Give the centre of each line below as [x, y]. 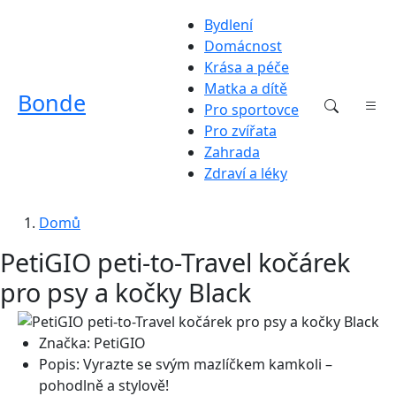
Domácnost [243, 46]
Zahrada [232, 152]
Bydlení [228, 25]
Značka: [65, 343]
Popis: [59, 364]
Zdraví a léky [246, 173]
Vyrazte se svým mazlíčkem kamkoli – [208, 364]
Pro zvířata [240, 131]
